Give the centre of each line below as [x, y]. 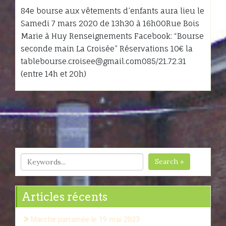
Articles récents [65, 196]
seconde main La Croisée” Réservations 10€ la [107, 48]
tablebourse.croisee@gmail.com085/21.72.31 [103, 61]
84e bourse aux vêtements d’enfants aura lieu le [112, 11]
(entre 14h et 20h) [53, 74]
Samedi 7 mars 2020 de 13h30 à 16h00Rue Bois [110, 23]
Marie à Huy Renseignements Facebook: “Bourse [112, 36]
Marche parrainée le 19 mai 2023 [86, 219]
